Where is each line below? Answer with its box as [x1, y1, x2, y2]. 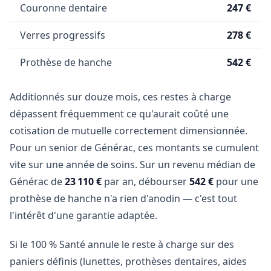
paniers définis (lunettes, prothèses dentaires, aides [10, 255, 247, 268]
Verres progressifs [20, 28, 105, 42]
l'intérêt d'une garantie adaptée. [10, 209, 157, 222]
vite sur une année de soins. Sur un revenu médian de [10, 158, 255, 171]
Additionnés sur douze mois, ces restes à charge [10, 90, 231, 103]
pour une [214, 175, 258, 188]
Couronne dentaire [20, 1, 107, 15]
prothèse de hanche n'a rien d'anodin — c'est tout [10, 192, 237, 205]
